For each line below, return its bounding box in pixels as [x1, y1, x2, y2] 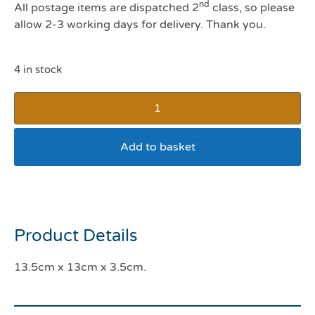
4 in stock [14, 63, 62, 76]
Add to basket [120, 140, 195, 154]
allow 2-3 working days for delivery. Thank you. [14, 18, 266, 32]
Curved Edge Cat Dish [14, 178, 245, 205]
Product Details [14, 226, 138, 246]
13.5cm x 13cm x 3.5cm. [14, 260, 146, 274]
